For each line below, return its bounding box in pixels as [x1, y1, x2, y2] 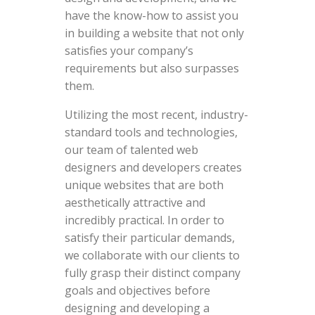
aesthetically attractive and [64, 194, 205, 210]
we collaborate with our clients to [64, 247, 240, 263]
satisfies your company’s [64, 42, 193, 58]
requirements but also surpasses [64, 60, 239, 76]
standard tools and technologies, [64, 124, 238, 140]
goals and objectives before [64, 282, 210, 298]
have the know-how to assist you [64, 7, 238, 23]
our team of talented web [64, 141, 198, 157]
